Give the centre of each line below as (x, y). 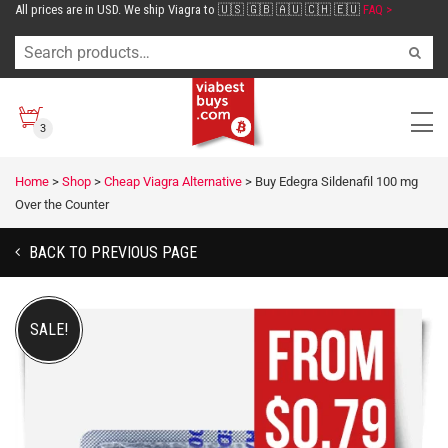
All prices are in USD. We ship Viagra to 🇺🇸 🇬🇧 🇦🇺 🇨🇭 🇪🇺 (189, 9)
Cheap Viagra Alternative (173, 181)
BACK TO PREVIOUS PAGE (111, 252)
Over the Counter (62, 204)
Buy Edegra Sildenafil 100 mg (336, 181)
